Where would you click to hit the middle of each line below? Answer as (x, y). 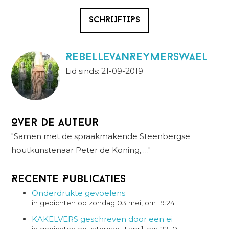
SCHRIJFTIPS (114, 20)
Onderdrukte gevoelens (79, 193)
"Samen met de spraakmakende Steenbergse (101, 136)
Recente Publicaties (69, 179)
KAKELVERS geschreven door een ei (102, 219)
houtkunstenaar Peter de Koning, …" (81, 150)
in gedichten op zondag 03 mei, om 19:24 (104, 203)
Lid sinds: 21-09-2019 (105, 71)
